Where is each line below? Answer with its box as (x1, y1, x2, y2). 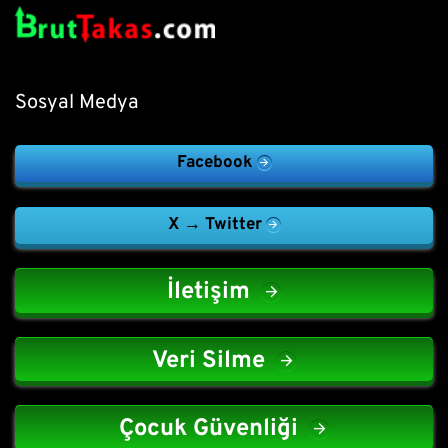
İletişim (167, 277, 250, 308)
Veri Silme (152, 345, 265, 376)
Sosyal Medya (15, 90, 139, 117)
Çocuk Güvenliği (119, 414, 298, 445)
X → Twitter (167, 214, 262, 237)
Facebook (176, 152, 253, 175)
